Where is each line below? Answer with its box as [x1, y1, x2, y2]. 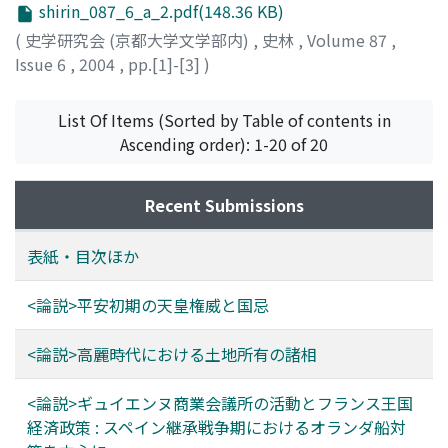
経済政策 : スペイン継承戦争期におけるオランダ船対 [27, 414, 406, 439]
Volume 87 [307, 27, 391, 52]
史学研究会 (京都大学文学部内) [25, 27, 253, 52]
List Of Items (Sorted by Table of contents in [57, 107, 391, 132]
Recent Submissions [144, 192, 304, 217]
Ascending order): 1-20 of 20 [120, 131, 328, 156]
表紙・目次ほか [27, 243, 139, 268]
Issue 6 [15, 51, 70, 76]
